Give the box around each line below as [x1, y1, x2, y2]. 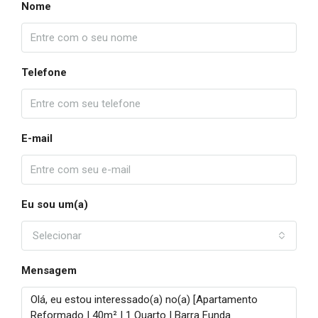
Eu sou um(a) [21, 198, 88, 211]
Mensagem [21, 264, 77, 277]
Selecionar [33, 229, 82, 242]
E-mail [21, 132, 53, 145]
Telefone [21, 66, 67, 79]
